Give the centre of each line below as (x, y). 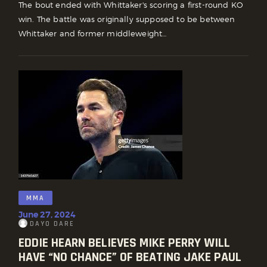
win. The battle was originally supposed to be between (127, 19)
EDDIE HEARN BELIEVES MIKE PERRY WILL (124, 243)
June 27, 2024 (47, 214)
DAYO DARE (52, 223)
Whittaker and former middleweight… (93, 34)
